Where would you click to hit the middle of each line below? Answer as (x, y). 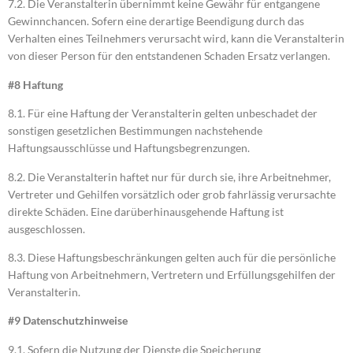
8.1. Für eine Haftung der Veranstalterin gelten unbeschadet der (163, 113)
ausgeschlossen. (46, 229)
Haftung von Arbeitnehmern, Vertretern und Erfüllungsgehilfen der (172, 275)
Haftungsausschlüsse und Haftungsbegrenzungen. (129, 148)
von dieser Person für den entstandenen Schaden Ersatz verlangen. (169, 56)
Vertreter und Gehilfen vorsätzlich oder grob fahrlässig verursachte (172, 194)
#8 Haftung (35, 84)
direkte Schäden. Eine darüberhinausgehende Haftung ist (146, 211)
